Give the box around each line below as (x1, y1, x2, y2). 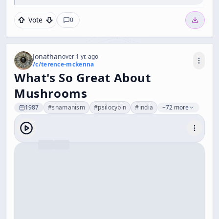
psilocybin (98, 103, 127, 111)
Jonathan (33, 52, 62, 61)
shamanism (52, 103, 86, 111)
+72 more (162, 103, 189, 111)
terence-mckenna (41, 60, 94, 68)
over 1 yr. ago (62, 52, 98, 61)
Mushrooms (14, 85, 88, 101)
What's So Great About (14, 69, 151, 86)
